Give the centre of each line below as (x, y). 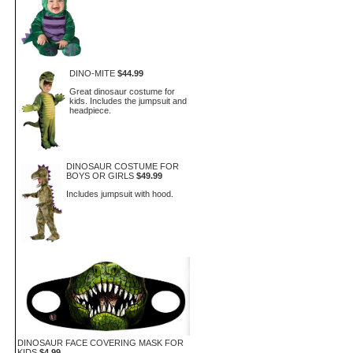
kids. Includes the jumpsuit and (128, 100)
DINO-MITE (92, 73)
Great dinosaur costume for (122, 91)
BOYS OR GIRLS (100, 176)
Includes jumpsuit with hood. (120, 193)
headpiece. (90, 110)
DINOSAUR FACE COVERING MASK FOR (100, 343)
